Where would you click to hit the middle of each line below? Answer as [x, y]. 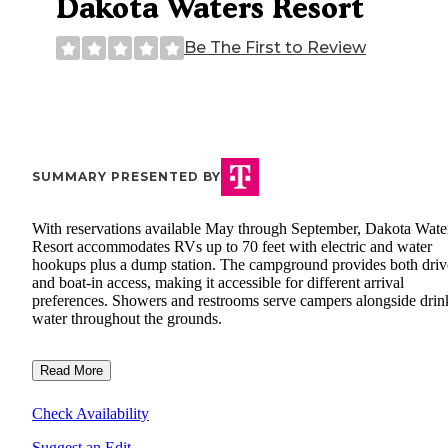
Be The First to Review [275, 48]
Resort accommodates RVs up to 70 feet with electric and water [232, 247]
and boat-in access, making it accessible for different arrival [218, 283]
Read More [71, 371]
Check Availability [90, 414]
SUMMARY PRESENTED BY [126, 177]
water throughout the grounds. [127, 319]
